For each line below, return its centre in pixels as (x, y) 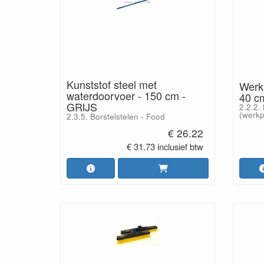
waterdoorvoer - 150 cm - (126, 95)
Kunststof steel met (112, 84)
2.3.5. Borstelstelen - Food (116, 116)
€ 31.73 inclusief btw (165, 146)
